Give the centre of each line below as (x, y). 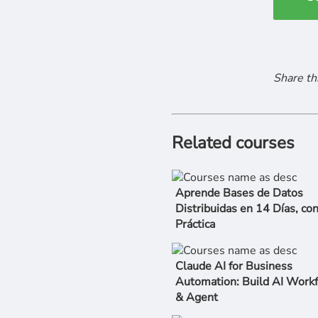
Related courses (233, 142)
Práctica (195, 225)
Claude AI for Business (234, 266)
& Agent (196, 297)
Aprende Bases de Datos (239, 193)
